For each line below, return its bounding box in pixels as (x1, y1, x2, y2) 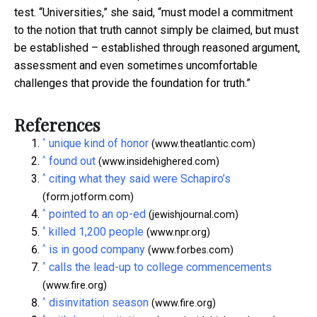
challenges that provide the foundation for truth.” (14, 76, 250, 91)
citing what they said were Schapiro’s (49, 172, 231, 186)
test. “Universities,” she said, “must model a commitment (14, 6, 293, 20)
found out (49, 154, 96, 168)
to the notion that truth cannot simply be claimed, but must (14, 23, 299, 38)
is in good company (49, 243, 145, 257)
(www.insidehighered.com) (96, 156, 219, 168)
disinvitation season (49, 296, 149, 310)
